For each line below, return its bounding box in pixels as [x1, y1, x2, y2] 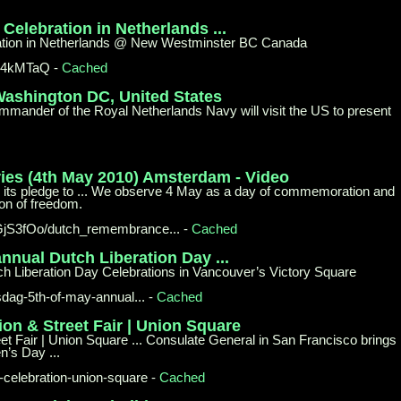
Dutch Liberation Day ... [49, 248, 229, 267]
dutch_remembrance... [47, 220, 181, 236]
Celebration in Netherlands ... [4, 19, 226, 38]
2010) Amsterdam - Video [98, 167, 289, 186]
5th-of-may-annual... [28, 288, 146, 304]
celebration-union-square [4, 369, 149, 385]
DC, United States [87, 87, 222, 106]
